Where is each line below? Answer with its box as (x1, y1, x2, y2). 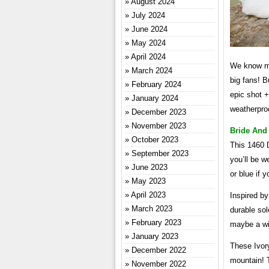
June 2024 (131, 25, 168, 34)
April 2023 (131, 190, 166, 199)
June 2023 (131, 163, 168, 172)
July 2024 (131, 11, 165, 20)
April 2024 (131, 52, 166, 61)
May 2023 (131, 177, 166, 186)
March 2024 (131, 66, 172, 75)
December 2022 (131, 246, 186, 255)
